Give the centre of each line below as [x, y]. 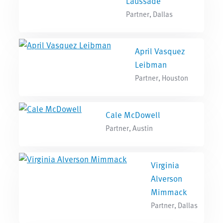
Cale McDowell [133, 114]
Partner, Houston [161, 77]
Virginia [165, 165]
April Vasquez [160, 51]
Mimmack [169, 192]
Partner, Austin [129, 128]
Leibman [151, 64]
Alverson [166, 178]
